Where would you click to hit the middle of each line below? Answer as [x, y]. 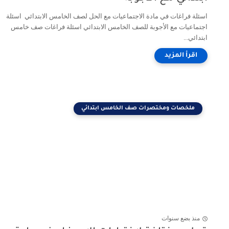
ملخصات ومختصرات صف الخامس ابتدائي [138, 108]
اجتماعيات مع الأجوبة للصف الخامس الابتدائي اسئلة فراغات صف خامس [109, 27]
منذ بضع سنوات [181, 219]
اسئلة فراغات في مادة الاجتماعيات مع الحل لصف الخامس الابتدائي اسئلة [107, 16]
